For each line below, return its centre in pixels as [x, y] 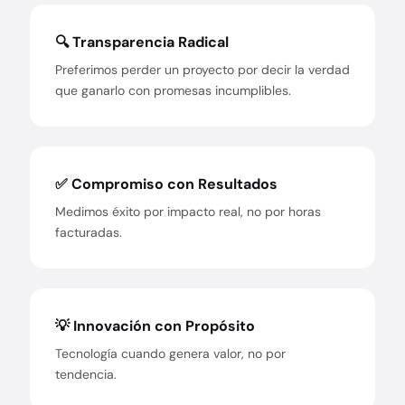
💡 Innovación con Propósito [155, 326]
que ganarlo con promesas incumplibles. [173, 90]
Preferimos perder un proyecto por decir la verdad [202, 70]
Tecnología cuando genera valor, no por [170, 353]
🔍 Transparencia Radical [142, 42]
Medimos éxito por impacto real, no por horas [188, 212]
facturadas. [89, 232]
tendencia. [86, 374]
